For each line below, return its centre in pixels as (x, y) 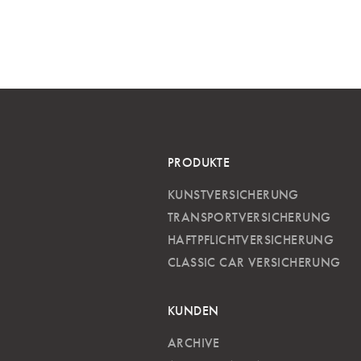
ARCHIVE (194, 343)
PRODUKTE (199, 162)
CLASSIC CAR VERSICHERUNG (254, 262)
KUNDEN (193, 311)
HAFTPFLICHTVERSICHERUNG (251, 240)
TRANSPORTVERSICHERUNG (249, 217)
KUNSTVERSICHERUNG (233, 195)
